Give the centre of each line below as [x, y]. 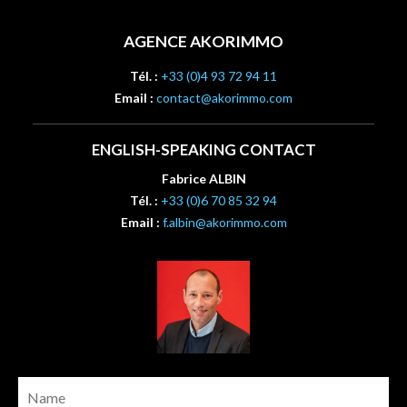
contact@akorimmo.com [224, 98]
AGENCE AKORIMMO [203, 41]
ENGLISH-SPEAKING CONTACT [203, 149]
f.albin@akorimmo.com [224, 222]
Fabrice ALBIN [203, 179]
